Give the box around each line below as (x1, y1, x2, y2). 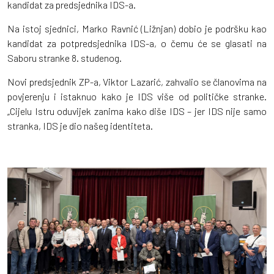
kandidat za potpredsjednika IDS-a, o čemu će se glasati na (7, 37, 267, 49)
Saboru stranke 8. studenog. (7, 51, 122, 64)
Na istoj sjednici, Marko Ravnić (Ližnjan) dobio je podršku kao (7, 22, 267, 34)
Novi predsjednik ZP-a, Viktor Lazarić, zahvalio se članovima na (7, 75, 267, 87)
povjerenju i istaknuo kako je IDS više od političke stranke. (7, 90, 267, 102)
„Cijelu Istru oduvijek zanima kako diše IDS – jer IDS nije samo (7, 105, 267, 117)
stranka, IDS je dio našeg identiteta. (7, 119, 153, 131)
